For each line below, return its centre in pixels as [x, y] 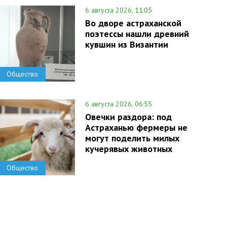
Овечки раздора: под [128, 117]
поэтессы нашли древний [137, 34]
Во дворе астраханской [133, 23]
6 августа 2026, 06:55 [118, 104]
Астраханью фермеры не [136, 127]
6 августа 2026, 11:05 [118, 10]
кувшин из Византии [126, 44]
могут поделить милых [132, 138]
